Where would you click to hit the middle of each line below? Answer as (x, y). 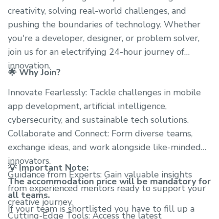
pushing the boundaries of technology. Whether (104, 24)
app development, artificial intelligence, (87, 106)
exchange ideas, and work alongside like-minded (104, 147)
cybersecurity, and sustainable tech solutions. (98, 120)
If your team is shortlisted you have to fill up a (101, 208)
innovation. (29, 66)
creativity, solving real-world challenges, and (97, 11)
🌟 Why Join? (34, 72)
